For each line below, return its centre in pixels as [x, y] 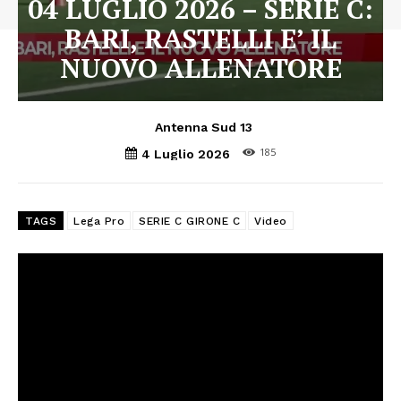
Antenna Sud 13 [204, 128]
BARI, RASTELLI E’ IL [200, 38]
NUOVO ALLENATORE [200, 68]
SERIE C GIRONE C [189, 222]
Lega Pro [99, 222]
